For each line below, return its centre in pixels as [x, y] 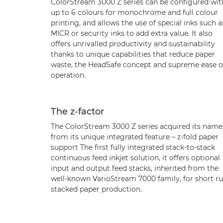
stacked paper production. [96, 189]
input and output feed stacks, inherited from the [135, 168]
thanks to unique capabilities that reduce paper [133, 54]
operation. [68, 75]
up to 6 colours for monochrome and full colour [134, 12]
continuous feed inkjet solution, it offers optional [135, 158]
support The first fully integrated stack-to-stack [133, 147]
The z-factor [77, 111]
